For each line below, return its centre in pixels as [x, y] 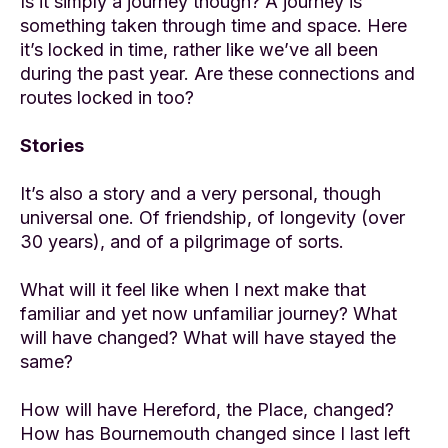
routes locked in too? [107, 97]
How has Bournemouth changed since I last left [215, 433]
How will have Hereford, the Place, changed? [207, 409]
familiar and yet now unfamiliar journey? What [208, 313]
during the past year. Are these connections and [217, 73]
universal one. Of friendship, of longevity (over [212, 217]
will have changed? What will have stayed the [208, 337]
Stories [52, 145]
